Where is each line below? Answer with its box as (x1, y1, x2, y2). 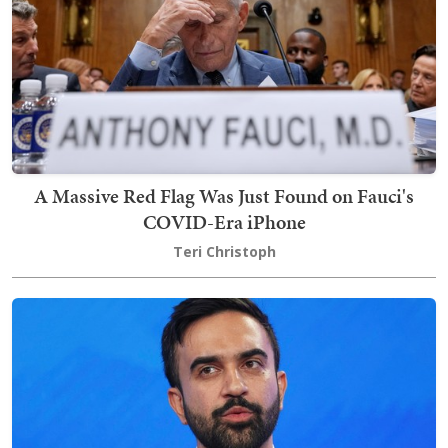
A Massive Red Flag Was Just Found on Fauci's (34, 182, 414, 211)
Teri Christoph (172, 242, 276, 262)
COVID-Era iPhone (142, 208, 306, 237)
